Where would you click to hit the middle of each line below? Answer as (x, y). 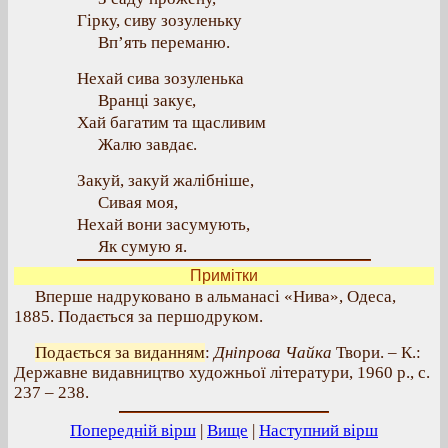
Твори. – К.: (376, 352)
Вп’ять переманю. (164, 42)
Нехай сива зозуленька (160, 78)
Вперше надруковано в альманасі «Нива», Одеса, (215, 296)
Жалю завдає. (147, 144)
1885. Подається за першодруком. (138, 316)
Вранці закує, (147, 100)
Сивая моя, (138, 202)
